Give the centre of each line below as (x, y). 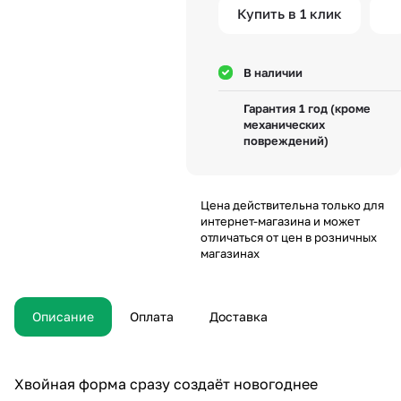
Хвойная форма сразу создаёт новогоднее (166, 384)
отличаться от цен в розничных (289, 237)
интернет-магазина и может (280, 221)
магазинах (230, 253)
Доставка (239, 316)
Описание (63, 316)
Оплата (152, 316)
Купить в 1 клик (290, 14)
